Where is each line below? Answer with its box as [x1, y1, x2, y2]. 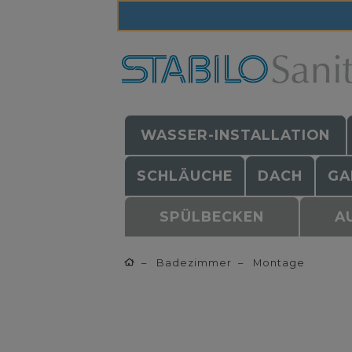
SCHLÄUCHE [137, 167, 233, 184]
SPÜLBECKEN [159, 208, 265, 225]
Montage [250, 257, 306, 269]
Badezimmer [153, 257, 233, 269]
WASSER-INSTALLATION [141, 126, 331, 143]
